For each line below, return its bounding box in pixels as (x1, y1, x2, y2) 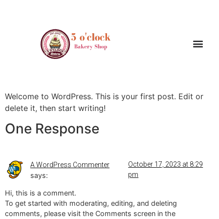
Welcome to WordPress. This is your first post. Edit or (5, 91, 203, 101)
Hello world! (10, 59, 121, 83)
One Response (5, 120, 99, 137)
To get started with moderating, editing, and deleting (5, 198, 177, 207)
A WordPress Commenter (30, 161, 109, 169)
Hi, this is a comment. (5, 188, 76, 197)
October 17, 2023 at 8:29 (128, 160, 203, 169)
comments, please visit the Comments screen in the (5, 209, 175, 218)
